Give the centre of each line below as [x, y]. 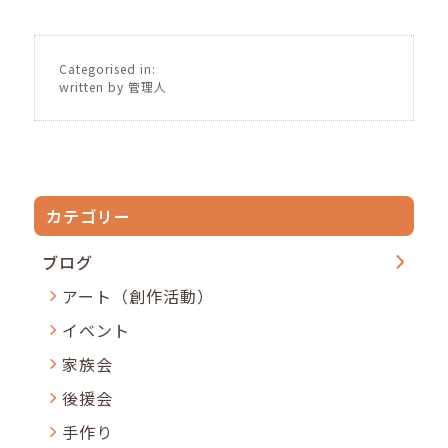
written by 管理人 [113, 86]
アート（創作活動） [138, 296]
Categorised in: [108, 68]
